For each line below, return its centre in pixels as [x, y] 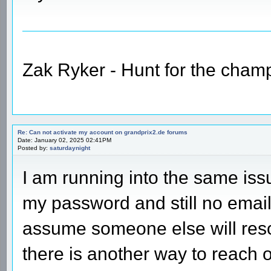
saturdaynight [70, 148]
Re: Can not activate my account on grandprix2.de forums [103, 132]
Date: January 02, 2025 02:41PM [64, 140]
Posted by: [34, 148]
